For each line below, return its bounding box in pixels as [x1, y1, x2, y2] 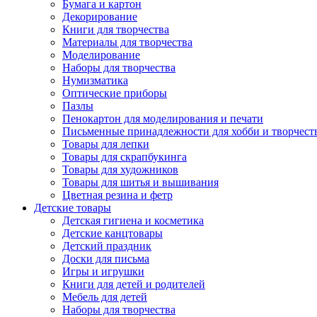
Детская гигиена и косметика [62, 214, 204, 226]
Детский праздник [62, 240, 151, 252]
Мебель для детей [62, 291, 147, 303]
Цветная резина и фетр [62, 189, 173, 201]
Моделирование [62, 49, 140, 61]
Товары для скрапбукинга [62, 151, 187, 163]
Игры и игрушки [62, 265, 144, 277]
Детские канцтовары [62, 227, 163, 239]
